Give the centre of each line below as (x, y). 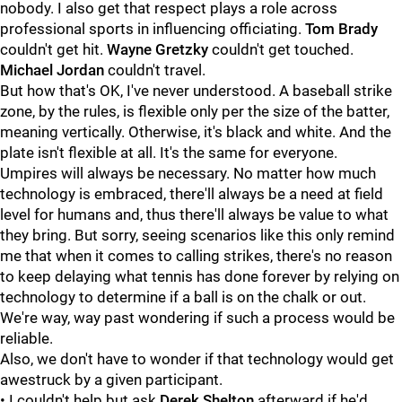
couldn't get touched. (281, 49)
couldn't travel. (155, 70)
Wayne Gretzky (157, 49)
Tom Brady (341, 29)
